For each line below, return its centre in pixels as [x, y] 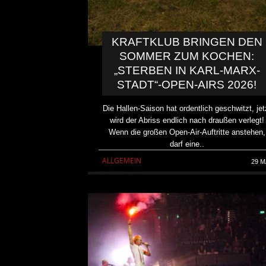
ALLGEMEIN [122, 161]
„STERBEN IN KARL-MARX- [187, 71]
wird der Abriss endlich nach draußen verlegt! [187, 121]
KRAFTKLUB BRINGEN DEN [187, 42]
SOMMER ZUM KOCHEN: [187, 56]
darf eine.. [187, 144]
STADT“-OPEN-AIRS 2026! [187, 85]
